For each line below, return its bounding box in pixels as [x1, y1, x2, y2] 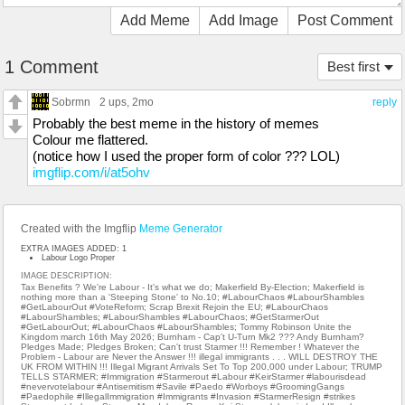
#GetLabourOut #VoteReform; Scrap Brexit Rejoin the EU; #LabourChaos [21, 301, 328, 312]
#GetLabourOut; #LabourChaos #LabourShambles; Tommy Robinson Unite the [21, 321, 352, 332]
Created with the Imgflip [21, 221, 139, 235]
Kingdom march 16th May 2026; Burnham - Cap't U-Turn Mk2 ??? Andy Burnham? [21, 331, 364, 342]
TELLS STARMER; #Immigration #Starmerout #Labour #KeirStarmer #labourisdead [21, 371, 366, 381]
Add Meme [120, 12, 190, 28]
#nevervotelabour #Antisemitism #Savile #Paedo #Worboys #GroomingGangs [21, 381, 344, 391]
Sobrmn [52, 95, 90, 108]
